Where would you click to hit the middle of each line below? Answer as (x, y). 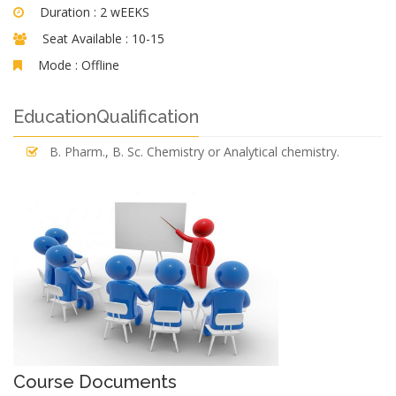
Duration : (70, 12)
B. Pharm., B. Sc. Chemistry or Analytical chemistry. (194, 152)
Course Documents (95, 382)
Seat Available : (85, 38)
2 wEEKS (125, 12)
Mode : (58, 65)
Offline (100, 65)
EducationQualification (106, 117)
